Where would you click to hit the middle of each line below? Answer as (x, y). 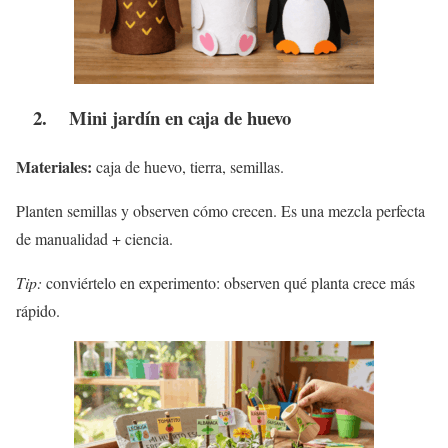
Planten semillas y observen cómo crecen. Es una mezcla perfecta (220, 211)
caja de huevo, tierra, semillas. (188, 167)
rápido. (38, 311)
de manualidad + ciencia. (94, 239)
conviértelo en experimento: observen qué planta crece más (228, 283)
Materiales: (54, 167)
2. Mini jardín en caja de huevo (153, 118)
